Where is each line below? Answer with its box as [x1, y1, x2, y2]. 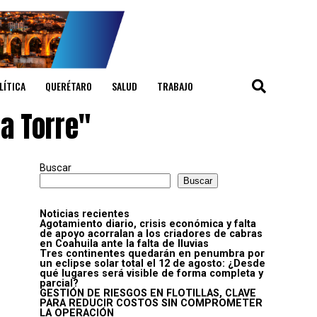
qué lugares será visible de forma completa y [40, 267, 263, 280]
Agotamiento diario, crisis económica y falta [40, 218, 256, 231]
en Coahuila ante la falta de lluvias [40, 238, 209, 250]
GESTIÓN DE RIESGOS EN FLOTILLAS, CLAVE [40, 287, 256, 300]
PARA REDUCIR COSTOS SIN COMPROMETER [40, 297, 263, 310]
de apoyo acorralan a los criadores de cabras [40, 228, 263, 241]
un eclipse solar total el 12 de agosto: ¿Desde [40, 258, 265, 270]
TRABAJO [157, 79, 193, 94]
